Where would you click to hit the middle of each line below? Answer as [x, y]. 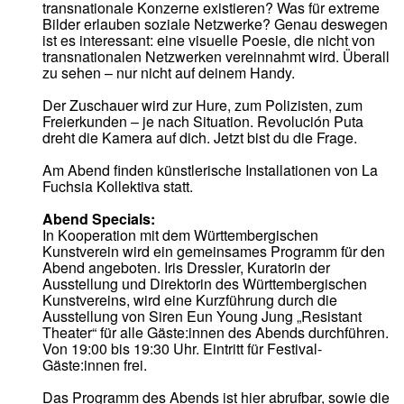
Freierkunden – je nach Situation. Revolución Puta [203, 122]
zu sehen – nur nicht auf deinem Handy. [169, 73]
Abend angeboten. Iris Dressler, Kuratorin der [187, 268]
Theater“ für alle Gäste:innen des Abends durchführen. [216, 333]
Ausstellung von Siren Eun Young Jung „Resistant [202, 317]
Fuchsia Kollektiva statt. [118, 187]
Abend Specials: [101, 219]
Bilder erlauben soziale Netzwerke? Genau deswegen [216, 24]
